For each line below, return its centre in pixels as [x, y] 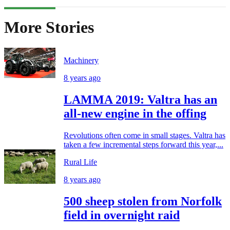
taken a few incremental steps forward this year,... [143, 145]
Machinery [81, 61]
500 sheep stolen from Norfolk [143, 202]
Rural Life [80, 162]
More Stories [49, 27]
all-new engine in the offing [135, 114]
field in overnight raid [122, 215]
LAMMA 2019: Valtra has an [140, 100]
